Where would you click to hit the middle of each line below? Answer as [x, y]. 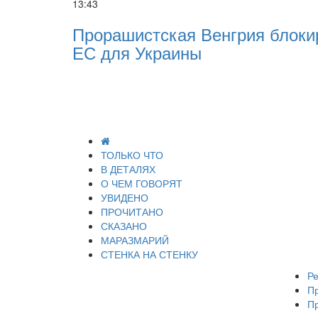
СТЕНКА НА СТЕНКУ [149, 254]
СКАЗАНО [124, 226]
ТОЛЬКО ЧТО [132, 155]
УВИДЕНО [125, 197]
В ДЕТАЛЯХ [128, 169]
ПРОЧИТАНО [132, 212]
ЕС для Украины [137, 53]
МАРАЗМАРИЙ [135, 240]
